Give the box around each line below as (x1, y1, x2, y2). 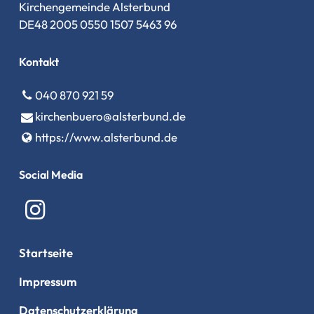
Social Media (18, 168, 83, 182)
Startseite (18, 245, 73, 261)
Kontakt (18, 54, 59, 69)
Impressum (18, 274, 77, 289)
